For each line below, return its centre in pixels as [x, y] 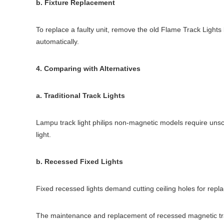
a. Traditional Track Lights [80, 95]
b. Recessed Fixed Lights [79, 161]
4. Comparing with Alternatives [88, 68]
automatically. [57, 41]
